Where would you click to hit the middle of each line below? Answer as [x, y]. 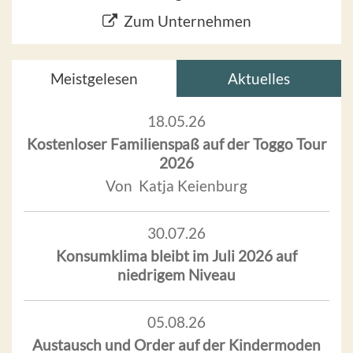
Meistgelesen [94, 78]
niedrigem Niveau [176, 274]
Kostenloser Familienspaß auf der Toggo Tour [176, 143]
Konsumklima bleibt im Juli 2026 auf [176, 255]
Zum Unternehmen [187, 20]
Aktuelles [259, 78]
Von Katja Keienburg [176, 185]
